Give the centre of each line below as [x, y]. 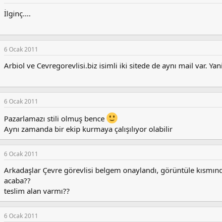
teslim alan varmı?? [37, 191]
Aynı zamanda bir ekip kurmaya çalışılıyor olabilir [88, 129]
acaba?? [17, 181]
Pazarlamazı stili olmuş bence [55, 119]
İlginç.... [17, 14]
